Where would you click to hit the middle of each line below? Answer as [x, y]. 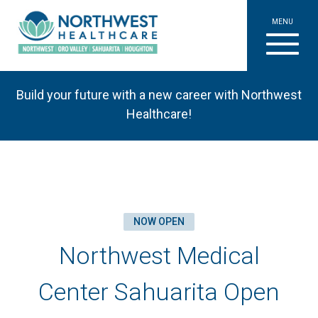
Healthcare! [159, 114]
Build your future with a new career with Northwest [159, 95]
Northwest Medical [159, 256]
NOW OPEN [159, 221]
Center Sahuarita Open [159, 292]
